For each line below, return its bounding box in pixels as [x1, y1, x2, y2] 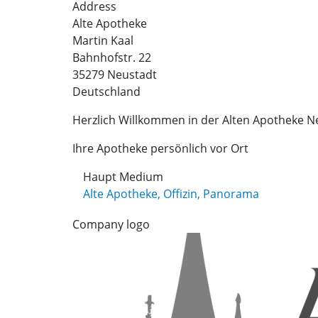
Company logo [72, 216, 150, 232]
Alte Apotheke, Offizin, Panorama [83, 185, 259, 202]
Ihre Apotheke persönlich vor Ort [72, 140, 248, 156]
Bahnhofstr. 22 [72, 49, 151, 65]
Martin [72, 32, 108, 48]
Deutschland [72, 83, 141, 99]
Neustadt [107, 66, 157, 82]
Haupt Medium [83, 168, 163, 185]
